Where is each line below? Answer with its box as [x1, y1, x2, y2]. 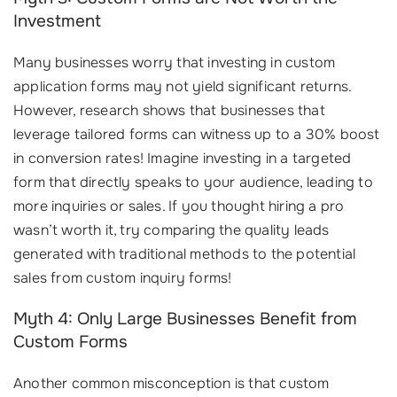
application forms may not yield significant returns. [13, 77, 352, 96]
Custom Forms [13, 331, 128, 353]
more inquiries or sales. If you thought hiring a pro [13, 197, 345, 215]
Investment [13, 11, 101, 32]
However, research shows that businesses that [13, 101, 325, 120]
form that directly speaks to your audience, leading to [13, 173, 373, 191]
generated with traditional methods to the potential [13, 245, 356, 263]
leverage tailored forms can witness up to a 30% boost [13, 125, 380, 144]
